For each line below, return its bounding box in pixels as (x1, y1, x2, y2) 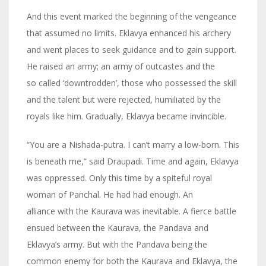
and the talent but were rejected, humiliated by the (27, 94, 221, 106)
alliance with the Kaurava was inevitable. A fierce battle (27, 205, 236, 217)
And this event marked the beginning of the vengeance (27, 11, 236, 23)
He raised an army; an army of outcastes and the (27, 61, 215, 72)
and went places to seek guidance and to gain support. (27, 44, 236, 56)
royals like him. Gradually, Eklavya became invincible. (27, 110, 226, 122)
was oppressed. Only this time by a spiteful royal (27, 172, 212, 184)
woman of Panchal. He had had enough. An (27, 189, 193, 201)
